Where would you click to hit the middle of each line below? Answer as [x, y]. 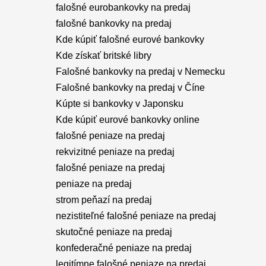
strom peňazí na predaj [104, 200]
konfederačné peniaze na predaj [124, 248]
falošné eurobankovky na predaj [123, 7]
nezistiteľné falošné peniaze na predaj [136, 216]
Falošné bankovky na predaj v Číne [130, 88]
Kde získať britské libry [104, 56]
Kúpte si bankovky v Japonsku [120, 104]
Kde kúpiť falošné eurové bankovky [130, 39]
